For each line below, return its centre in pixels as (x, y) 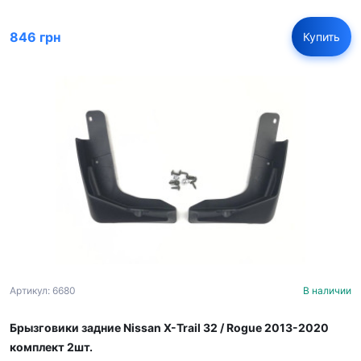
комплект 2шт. (51, 346)
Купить (322, 37)
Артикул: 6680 (43, 290)
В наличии (327, 290)
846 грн (35, 37)
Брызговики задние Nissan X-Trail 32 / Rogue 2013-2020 (169, 327)
